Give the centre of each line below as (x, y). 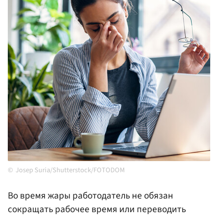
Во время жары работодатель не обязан (91, 196)
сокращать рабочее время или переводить (97, 209)
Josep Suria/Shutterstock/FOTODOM (70, 170)
